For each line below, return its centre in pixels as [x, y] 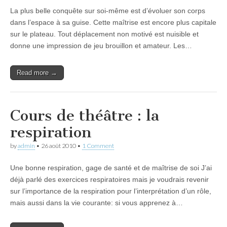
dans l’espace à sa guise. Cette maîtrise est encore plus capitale [113, 22]
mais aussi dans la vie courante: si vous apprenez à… [97, 203]
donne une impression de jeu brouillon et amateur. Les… [101, 46]
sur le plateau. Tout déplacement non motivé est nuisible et [104, 34]
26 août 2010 [59, 146]
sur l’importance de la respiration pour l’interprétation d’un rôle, [111, 191]
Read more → [37, 73]
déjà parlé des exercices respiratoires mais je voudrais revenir [109, 179]
